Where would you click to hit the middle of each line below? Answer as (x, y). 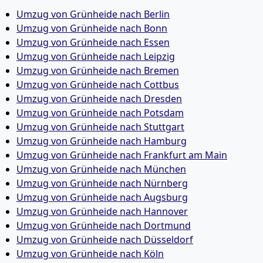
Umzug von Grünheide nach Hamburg (102, 141)
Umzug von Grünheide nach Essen (93, 42)
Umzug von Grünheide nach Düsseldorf (105, 240)
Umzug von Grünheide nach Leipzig (96, 56)
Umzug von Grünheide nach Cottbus (98, 85)
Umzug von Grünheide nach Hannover (102, 211)
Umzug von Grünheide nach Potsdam (100, 113)
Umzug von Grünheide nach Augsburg (102, 197)
